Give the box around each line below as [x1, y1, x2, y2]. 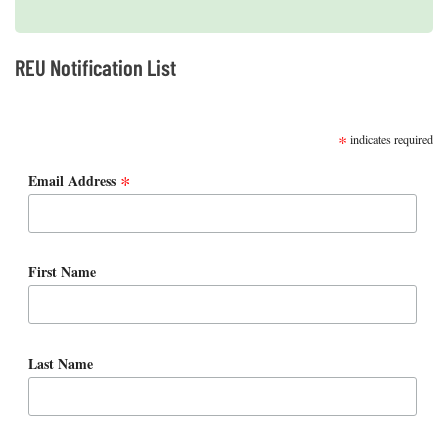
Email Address [27, 170, 120, 192]
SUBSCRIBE [27, 100, 97, 123]
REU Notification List [15, 54, 176, 81]
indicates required [347, 131, 433, 148]
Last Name [27, 352, 93, 374]
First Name [27, 261, 96, 283]
